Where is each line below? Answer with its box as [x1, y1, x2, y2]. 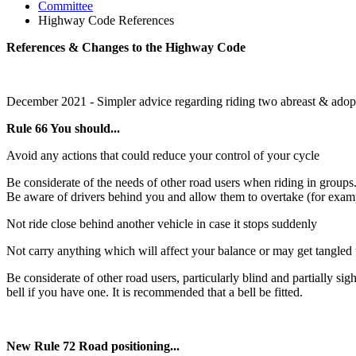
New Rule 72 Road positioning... [6, 339, 180, 353]
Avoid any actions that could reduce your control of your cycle [6, 149, 319, 162]
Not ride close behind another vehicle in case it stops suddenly [6, 217, 317, 230]
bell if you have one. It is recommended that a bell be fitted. [6, 285, 303, 299]
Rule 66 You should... [6, 122, 120, 135]
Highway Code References [38, 14, 174, 27]
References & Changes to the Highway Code [6, 41, 246, 54]
